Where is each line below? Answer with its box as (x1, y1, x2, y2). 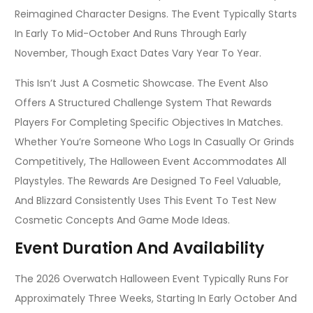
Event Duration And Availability (15, 238, 264, 260)
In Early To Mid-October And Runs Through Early (15, 27, 247, 41)
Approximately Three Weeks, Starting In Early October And (15, 291, 297, 306)
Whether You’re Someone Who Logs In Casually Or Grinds (15, 134, 294, 149)
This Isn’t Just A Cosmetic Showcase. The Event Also (15, 75, 268, 90)
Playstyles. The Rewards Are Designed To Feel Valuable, (15, 173, 281, 188)
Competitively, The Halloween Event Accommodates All (15, 154, 286, 168)
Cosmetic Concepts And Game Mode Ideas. (15, 212, 230, 227)
